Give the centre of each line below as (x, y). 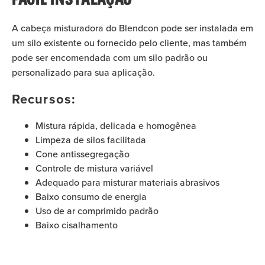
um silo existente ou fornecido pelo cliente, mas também (129, 43)
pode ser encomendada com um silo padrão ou (110, 57)
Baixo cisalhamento (77, 225)
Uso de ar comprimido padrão (97, 211)
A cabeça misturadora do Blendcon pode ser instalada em (132, 28)
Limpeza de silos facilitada (91, 140)
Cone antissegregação (83, 154)
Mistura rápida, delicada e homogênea (116, 125)
